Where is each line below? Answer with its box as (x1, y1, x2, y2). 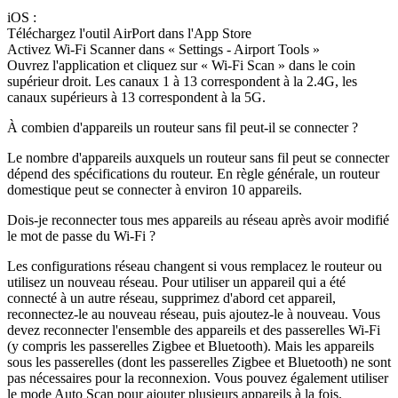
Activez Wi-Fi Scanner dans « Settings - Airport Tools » (7, 42, 320, 58)
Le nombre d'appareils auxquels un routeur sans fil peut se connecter (7, 150, 389, 166)
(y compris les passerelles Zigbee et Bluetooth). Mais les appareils (7, 338, 374, 354)
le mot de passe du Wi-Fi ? (7, 228, 155, 244)
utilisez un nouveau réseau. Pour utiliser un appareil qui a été (7, 275, 346, 291)
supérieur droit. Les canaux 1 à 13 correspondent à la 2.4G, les (7, 74, 357, 90)
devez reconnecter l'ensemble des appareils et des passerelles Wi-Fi (7, 322, 380, 338)
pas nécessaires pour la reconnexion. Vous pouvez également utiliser (7, 370, 388, 386)
